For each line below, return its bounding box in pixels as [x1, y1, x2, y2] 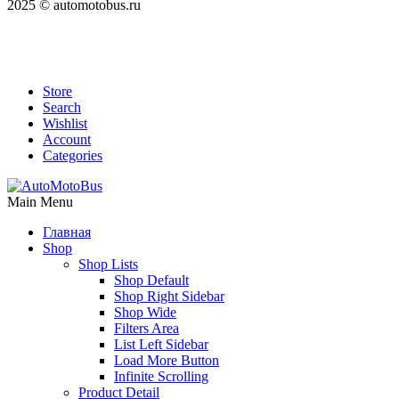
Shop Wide [114, 304, 176, 320]
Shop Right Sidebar [114, 288, 224, 304]
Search [43, 99, 81, 115]
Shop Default [114, 272, 189, 288]
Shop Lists [78, 256, 138, 272]
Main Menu [7, 193, 73, 209]
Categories [43, 147, 102, 163]
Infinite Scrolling [114, 368, 208, 384]
